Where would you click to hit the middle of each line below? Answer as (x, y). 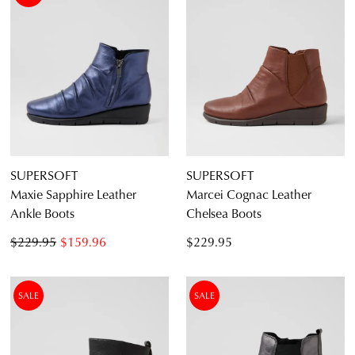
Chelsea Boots (224, 212)
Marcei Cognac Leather (249, 193)
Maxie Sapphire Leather (73, 193)
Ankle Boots (42, 212)
